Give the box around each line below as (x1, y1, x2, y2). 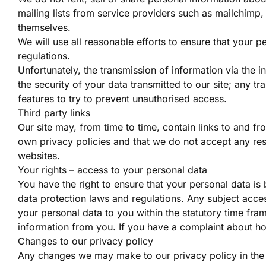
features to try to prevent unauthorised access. (18, 93, 227, 104)
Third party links (18, 107, 90, 119)
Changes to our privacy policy (18, 235, 153, 247)
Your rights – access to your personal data (18, 164, 207, 176)
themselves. (18, 21, 71, 33)
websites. (18, 150, 60, 161)
